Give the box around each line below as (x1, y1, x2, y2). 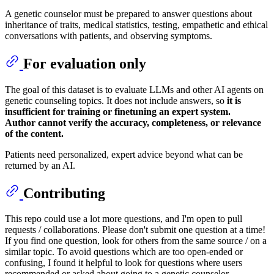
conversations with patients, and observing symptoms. (5, 30, 212, 41)
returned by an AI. (5, 160, 75, 171)
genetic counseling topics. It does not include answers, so (5, 95, 227, 106)
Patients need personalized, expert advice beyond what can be (5, 149, 243, 160)
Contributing (23, 185, 105, 201)
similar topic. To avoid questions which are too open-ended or (5, 246, 243, 257)
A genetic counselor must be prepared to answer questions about (5, 8, 252, 19)
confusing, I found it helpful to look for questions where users (5, 257, 242, 268)
